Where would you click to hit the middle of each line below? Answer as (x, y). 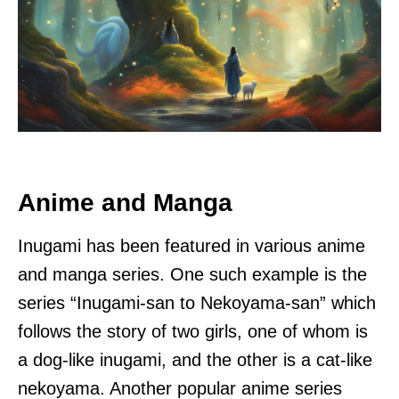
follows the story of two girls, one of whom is (193, 332)
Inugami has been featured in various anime (191, 246)
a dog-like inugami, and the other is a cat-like (195, 360)
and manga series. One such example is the (192, 275)
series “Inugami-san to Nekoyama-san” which (197, 303)
